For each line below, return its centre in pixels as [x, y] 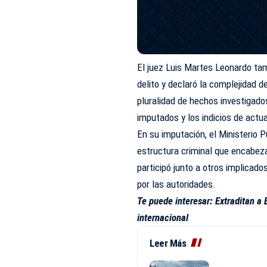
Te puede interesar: [176, 201]
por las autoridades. [177, 184]
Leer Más [168, 243]
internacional [163, 218]
